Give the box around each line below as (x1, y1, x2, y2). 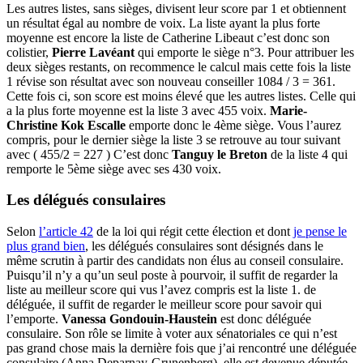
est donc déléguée (217, 311, 311, 326)
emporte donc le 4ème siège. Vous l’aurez (126, 117, 341, 132)
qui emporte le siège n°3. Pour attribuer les (135, 45, 354, 59)
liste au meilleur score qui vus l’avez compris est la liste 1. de (6, 282, 316, 297)
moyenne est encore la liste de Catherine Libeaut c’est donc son (6, 30, 330, 45)
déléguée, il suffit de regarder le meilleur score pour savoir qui (6, 297, 322, 311)
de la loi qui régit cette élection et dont (93, 224, 293, 238)
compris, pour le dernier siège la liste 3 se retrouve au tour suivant (6, 132, 340, 147)
